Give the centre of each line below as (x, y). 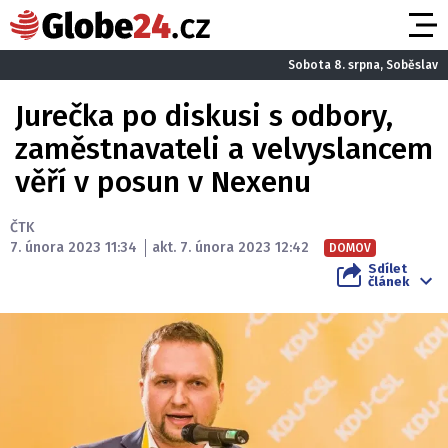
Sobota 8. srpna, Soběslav (363, 64)
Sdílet (387, 268)
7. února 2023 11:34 (73, 247)
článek (388, 281)
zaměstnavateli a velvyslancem (224, 149)
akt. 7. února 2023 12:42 (230, 247)
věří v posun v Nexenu (163, 182)
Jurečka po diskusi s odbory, (204, 116)
